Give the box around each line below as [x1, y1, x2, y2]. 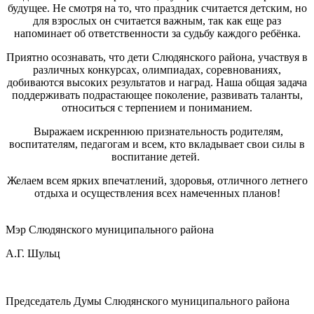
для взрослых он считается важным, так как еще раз [33, 14, 281, 27]
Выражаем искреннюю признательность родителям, [31, 125, 283, 137]
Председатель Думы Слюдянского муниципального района [6, 294, 292, 307]
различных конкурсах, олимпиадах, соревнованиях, [33, 63, 281, 76]
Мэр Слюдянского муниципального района [6, 223, 214, 235]
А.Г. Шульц [6, 247, 60, 259]
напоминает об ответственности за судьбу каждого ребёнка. [13, 27, 301, 39]
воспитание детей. [111, 150, 203, 163]
